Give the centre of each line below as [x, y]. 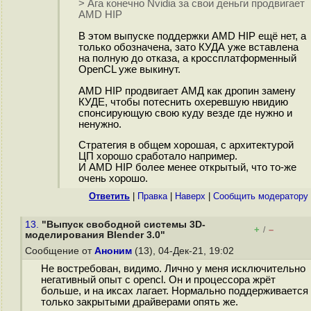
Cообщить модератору [261, 196]
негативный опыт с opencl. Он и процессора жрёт [158, 280]
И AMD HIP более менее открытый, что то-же [187, 168]
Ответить [109, 196]
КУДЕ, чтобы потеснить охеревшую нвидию [183, 102]
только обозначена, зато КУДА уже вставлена [188, 48]
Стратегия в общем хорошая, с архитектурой [186, 145]
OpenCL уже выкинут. [129, 70]
